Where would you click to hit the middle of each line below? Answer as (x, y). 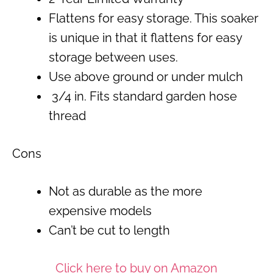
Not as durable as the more (126, 192)
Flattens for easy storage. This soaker (154, 19)
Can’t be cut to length (109, 231)
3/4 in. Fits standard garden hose (143, 97)
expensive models (100, 211)
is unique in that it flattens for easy (145, 38)
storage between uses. (113, 58)
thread (67, 116)
